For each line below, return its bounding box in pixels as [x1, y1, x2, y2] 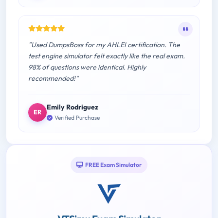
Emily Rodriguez [47, 102, 98, 111]
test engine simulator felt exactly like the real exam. [28, 51, 185, 60]
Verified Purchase [54, 114, 100, 122]
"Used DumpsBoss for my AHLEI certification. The [28, 40, 180, 49]
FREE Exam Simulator [85, 161, 142, 169]
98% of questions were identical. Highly [28, 62, 146, 72]
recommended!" [28, 73, 78, 83]
